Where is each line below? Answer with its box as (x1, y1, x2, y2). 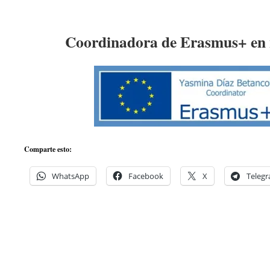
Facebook (128, 171, 163, 181)
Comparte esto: (24, 144, 72, 154)
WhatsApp (52, 171, 89, 181)
